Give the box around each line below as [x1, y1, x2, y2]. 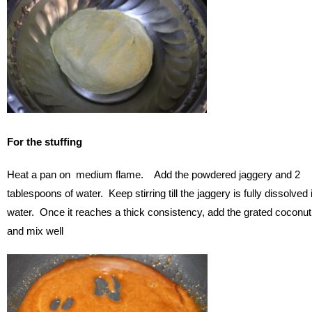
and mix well [7, 224, 63, 237]
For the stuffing [7, 135, 82, 148]
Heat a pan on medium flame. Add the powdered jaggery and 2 [7, 168, 300, 180]
